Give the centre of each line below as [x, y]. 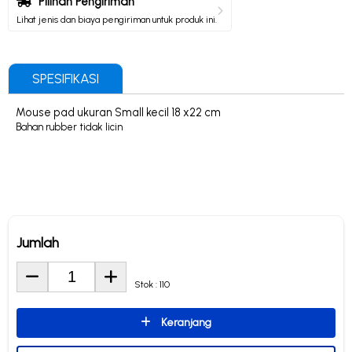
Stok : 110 [152, 284]
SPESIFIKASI [66, 79]
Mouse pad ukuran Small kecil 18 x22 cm [118, 113]
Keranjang [185, 322]
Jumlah [38, 242]
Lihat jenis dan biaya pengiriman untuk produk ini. [117, 20]
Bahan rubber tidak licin [69, 127]
